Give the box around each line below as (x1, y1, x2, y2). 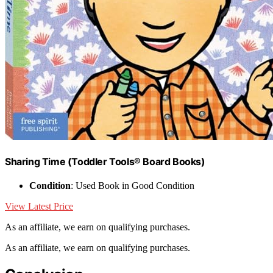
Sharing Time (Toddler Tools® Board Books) (5, 155, 205, 168)
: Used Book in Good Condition (71, 180, 194, 191)
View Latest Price (5, 201, 73, 212)
